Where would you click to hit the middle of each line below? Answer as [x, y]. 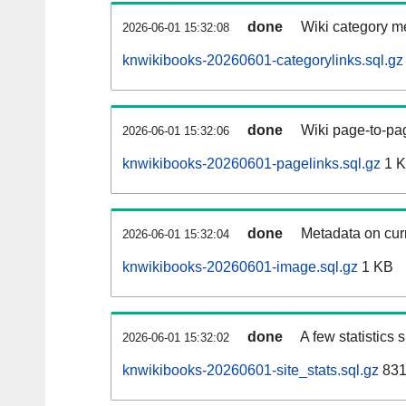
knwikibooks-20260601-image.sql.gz [240, 267]
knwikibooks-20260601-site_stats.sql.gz [251, 371]
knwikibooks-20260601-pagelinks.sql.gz [251, 164]
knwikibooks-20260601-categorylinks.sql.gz [263, 61]
